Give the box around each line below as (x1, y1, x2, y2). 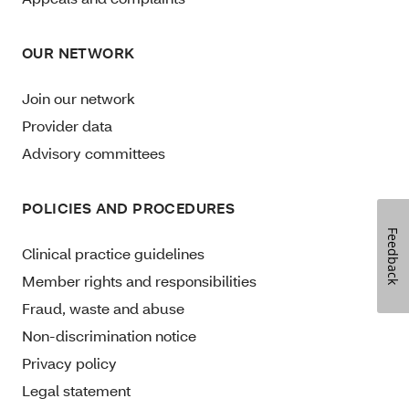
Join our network (22, 88, 135, 108)
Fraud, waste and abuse (22, 298, 184, 318)
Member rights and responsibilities (22, 270, 257, 290)
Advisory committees (22, 142, 165, 163)
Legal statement (22, 380, 134, 400)
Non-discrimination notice (22, 325, 200, 345)
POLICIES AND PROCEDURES (22, 197, 236, 217)
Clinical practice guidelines (22, 243, 204, 263)
